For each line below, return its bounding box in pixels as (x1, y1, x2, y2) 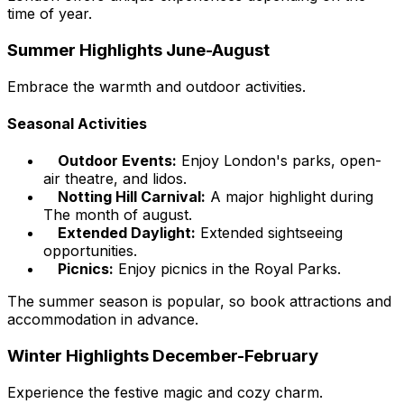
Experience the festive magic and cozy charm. (7, 382, 323, 401)
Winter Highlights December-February (7, 345, 318, 367)
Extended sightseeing (196, 224, 343, 243)
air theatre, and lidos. (43, 170, 187, 188)
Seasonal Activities (7, 115, 147, 133)
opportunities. (43, 242, 137, 261)
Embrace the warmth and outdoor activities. (7, 77, 306, 96)
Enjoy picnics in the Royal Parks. (114, 260, 341, 279)
